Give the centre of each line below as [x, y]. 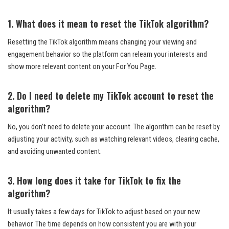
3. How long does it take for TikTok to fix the [94, 180]
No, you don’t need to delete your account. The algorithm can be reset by [114, 127]
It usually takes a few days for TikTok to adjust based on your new [104, 212]
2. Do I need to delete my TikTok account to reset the [111, 95]
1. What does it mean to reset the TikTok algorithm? [108, 23]
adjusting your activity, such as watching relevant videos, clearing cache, [113, 139]
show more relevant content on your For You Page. [82, 66]
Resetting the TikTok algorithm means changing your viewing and [102, 42]
